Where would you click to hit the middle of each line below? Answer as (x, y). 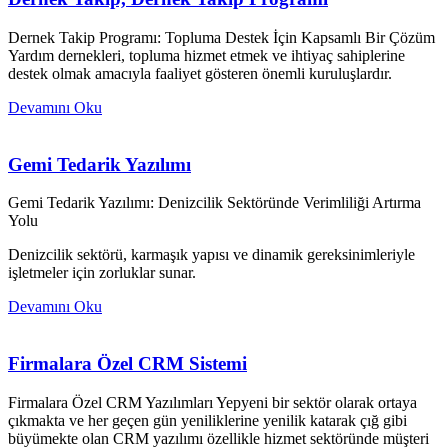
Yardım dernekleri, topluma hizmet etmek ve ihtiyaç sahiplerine (206, 55)
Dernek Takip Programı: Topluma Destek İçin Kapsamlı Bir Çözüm (221, 37)
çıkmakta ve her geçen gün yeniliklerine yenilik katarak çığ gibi (207, 420)
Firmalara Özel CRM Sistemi (127, 364)
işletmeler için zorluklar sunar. (102, 273)
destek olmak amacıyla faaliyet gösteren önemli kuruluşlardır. (200, 73)
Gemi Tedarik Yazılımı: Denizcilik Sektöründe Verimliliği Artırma (214, 203)
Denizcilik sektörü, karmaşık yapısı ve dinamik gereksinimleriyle (211, 255)
